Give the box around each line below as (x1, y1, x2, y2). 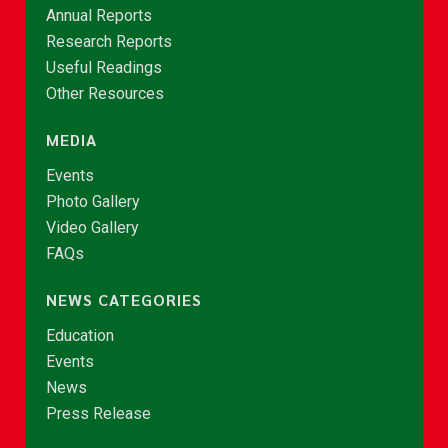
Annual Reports (46, 5, 152, 25)
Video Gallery (46, 217, 139, 237)
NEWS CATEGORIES (46, 288, 202, 310)
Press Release (46, 403, 151, 423)
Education (46, 325, 114, 345)
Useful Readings (46, 57, 162, 77)
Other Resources (46, 83, 164, 103)
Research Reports (46, 31, 172, 51)
